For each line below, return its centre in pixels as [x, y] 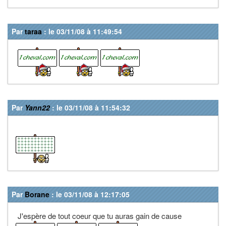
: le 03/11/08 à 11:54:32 [90, 107]
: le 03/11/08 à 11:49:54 [82, 31]
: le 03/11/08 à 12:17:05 [90, 194]
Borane [37, 194]
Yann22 [37, 107]
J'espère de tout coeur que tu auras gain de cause [99, 215]
